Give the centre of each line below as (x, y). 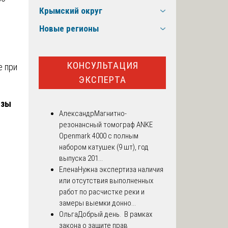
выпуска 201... (81, 159)
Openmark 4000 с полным (99, 136)
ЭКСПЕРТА (102, 79)
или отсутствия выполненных (106, 181)
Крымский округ (71, 11)
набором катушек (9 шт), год (104, 147)
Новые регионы (69, 29)
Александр (77, 114)
